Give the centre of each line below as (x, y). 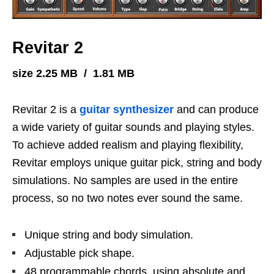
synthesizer (143, 110)
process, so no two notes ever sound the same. (128, 198)
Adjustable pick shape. (80, 254)
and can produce (216, 110)
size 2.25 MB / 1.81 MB (73, 74)
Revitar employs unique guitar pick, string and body (137, 163)
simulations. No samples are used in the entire (125, 181)
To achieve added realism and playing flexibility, (128, 145)
